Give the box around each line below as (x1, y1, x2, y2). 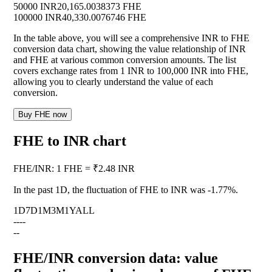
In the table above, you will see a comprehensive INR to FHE (13, 33, 250, 44)
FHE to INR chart (13, 133, 126, 149)
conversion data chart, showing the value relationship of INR (13, 44, 246, 55)
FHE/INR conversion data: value (13, 250, 218, 267)
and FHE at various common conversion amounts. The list (13, 55, 236, 66)
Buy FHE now (18, 110, 67, 120)
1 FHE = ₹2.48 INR (56, 163, 135, 174)
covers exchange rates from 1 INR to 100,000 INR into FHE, (13, 66, 248, 76)
